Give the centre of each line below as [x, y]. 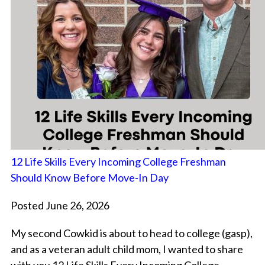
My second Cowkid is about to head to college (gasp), [131, 233]
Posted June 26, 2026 [60, 206]
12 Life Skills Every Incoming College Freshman [118, 162]
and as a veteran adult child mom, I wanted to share [127, 249]
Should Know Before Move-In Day [89, 178]
